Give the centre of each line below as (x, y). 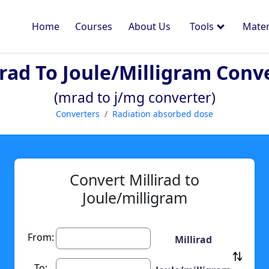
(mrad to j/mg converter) (134, 97)
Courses (94, 26)
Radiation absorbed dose (163, 114)
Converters (78, 114)
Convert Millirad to (134, 180)
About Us (149, 26)
